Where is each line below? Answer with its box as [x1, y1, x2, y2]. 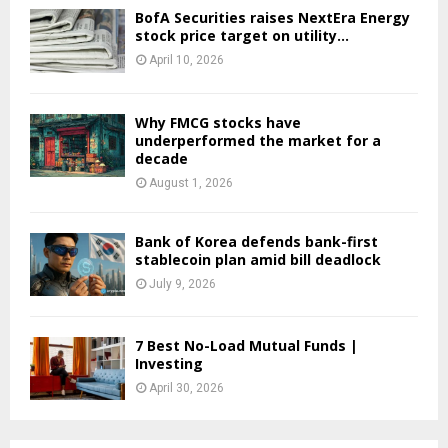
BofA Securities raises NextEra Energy [135, 8, 410, 28]
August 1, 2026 [149, 175, 233, 190]
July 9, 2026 [149, 276, 216, 291]
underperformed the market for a [135, 130, 381, 150]
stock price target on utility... [135, 26, 349, 46]
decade [135, 148, 188, 168]
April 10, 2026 [149, 53, 224, 68]
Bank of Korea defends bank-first [135, 231, 378, 251]
